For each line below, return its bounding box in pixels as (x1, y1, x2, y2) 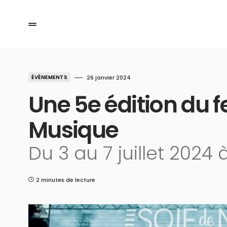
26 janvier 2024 (87, 73, 131, 82)
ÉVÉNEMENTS (31, 73, 67, 81)
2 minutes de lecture (36, 176, 95, 184)
